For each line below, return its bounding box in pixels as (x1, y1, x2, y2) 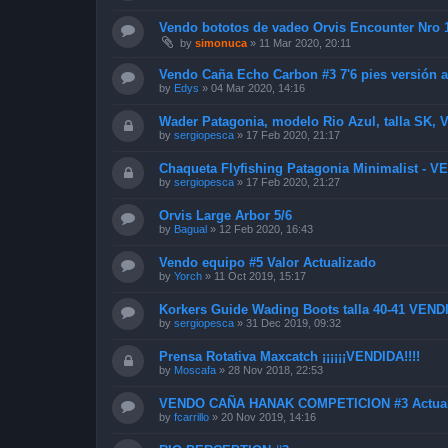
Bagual (174, 222, 207, 235)
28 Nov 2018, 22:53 (228, 363, 323, 376)
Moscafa (174, 363, 216, 376)
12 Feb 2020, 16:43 (219, 222, 313, 235)
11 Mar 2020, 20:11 (259, 36, 351, 49)
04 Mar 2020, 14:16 (211, 81, 305, 94)
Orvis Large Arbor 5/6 (159, 207, 292, 223)
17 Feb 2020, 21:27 (246, 175, 340, 188)
